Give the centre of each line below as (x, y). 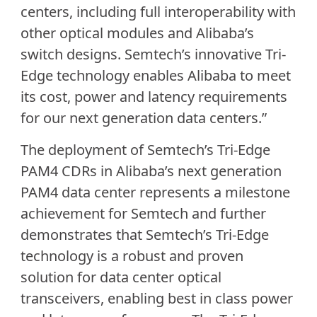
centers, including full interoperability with (158, 12)
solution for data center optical (121, 277)
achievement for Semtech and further (143, 213)
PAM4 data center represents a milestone (155, 192)
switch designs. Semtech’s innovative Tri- (153, 54)
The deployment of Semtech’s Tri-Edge (145, 149)
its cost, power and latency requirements (154, 97)
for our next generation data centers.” (143, 118)
